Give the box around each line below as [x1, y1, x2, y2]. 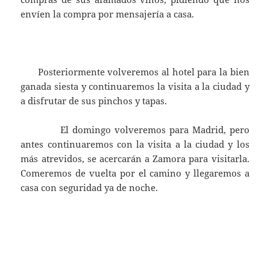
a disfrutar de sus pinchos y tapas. [20, 95, 168, 107]
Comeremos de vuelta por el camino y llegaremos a [20, 167, 250, 180]
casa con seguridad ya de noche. [20, 181, 159, 194]
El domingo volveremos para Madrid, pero [20, 124, 250, 136]
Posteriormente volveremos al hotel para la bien [20, 66, 250, 78]
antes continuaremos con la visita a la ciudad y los [20, 138, 250, 151]
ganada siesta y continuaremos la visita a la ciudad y [20, 80, 250, 93]
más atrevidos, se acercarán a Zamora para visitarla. [20, 152, 250, 165]
